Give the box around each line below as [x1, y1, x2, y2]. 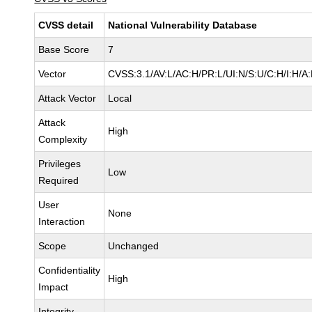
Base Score [38, 44, 90, 55]
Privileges [38, 158, 81, 169]
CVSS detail [38, 19, 94, 31]
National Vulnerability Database [108, 19, 258, 31]
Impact [38, 281, 69, 292]
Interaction [38, 216, 86, 227]
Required [38, 175, 79, 186]
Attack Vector [38, 93, 97, 104]
